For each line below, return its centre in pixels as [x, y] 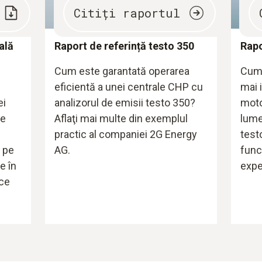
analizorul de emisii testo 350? [125, 102]
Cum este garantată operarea [122, 71]
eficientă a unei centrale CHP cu [129, 87]
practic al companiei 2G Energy [126, 134]
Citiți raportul [127, 13]
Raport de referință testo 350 [125, 46]
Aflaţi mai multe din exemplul [121, 118]
